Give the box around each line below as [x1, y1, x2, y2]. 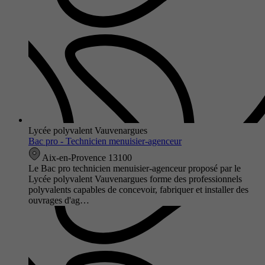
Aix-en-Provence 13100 [40, 152, 132, 163]
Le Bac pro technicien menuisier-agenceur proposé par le [28, 163, 241, 173]
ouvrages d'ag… [28, 195, 89, 205]
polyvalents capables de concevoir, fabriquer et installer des [28, 184, 248, 195]
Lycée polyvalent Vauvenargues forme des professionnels [28, 173, 242, 184]
